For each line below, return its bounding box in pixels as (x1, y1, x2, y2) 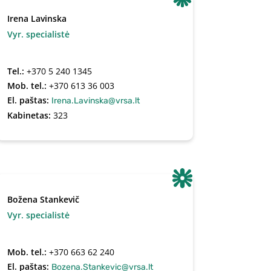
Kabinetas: (7, 109, 53, 121)
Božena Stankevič (7, 194, 79, 205)
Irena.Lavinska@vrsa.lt (51, 96, 140, 106)
